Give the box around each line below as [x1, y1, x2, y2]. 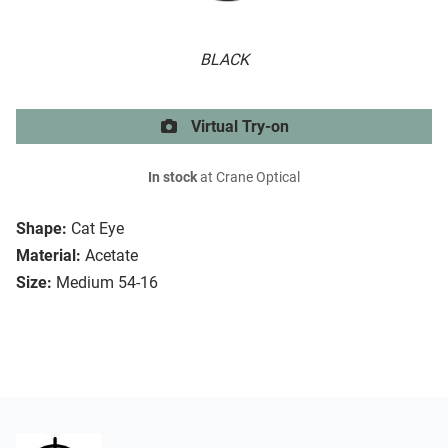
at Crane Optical [197, 169, 300, 187]
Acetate [85, 246, 138, 266]
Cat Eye [71, 219, 124, 239]
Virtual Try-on [187, 117, 289, 137]
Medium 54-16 [56, 273, 158, 293]
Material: [16, 246, 81, 266]
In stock [148, 169, 197, 187]
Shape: [16, 219, 67, 239]
